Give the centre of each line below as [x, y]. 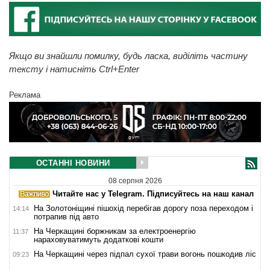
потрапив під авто [66, 216]
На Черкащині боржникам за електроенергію [115, 231]
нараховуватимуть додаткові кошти [99, 239]
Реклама [25, 95]
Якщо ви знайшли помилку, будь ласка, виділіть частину [128, 55]
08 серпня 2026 [135, 181]
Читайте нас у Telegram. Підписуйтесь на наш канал [152, 193]
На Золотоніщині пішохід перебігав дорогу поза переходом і [143, 208]
